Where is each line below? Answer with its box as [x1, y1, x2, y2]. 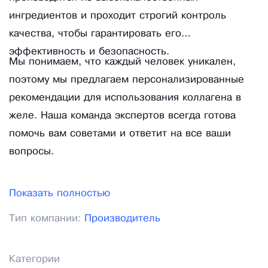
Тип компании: [9, 214, 84, 224]
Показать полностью [9, 189, 110, 199]
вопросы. [9, 147, 54, 157]
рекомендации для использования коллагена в [9, 93, 241, 103]
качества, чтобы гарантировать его [9, 29, 181, 39]
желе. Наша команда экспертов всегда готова [9, 111, 236, 121]
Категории [9, 255, 60, 264]
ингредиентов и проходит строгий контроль [9, 11, 226, 21]
